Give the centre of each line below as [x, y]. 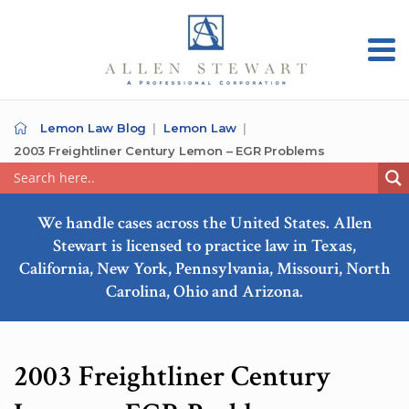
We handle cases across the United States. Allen [204, 223]
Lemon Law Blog [94, 128]
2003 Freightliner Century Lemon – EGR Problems [169, 151]
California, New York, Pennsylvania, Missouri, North [204, 269]
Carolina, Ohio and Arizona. [204, 292]
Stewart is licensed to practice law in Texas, [204, 246]
